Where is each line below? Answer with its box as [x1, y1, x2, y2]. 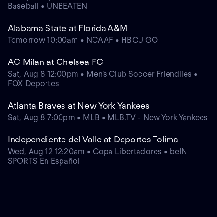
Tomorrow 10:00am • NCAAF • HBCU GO [8, 35, 158, 45]
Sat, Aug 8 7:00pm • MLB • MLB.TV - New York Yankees [8, 113, 208, 123]
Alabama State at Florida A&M [8, 23, 128, 33]
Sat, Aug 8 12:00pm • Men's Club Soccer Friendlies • [8, 69, 198, 79]
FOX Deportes [8, 79, 59, 89]
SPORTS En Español [8, 156, 80, 166]
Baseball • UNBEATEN [8, 1, 88, 11]
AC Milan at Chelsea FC [8, 57, 103, 67]
